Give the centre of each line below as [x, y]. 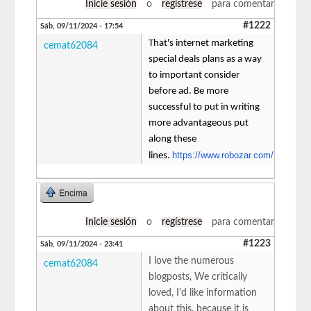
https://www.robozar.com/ [223, 155]
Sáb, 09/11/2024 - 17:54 [82, 26]
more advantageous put [199, 123]
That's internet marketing [201, 43]
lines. [161, 155]
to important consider [194, 75]
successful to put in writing [204, 107]
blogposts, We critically [198, 277]
